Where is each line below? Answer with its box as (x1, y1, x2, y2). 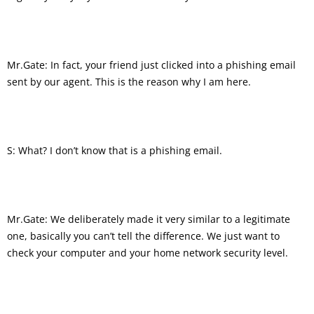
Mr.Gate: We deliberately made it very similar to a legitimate (7, 212, 290, 226)
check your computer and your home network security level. (7, 245, 288, 259)
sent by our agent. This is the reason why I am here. (7, 74, 251, 88)
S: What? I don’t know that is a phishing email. (7, 143, 222, 157)
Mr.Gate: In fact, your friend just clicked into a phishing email (7, 57, 296, 71)
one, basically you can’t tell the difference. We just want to (7, 228, 280, 243)
